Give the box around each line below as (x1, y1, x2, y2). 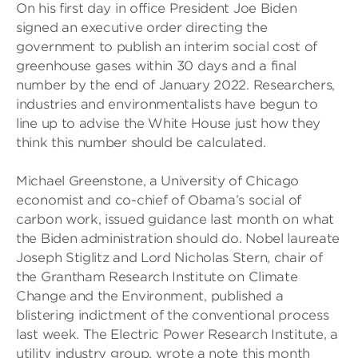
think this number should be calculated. (16, 135, 266, 150)
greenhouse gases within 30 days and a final (16, 58, 297, 74)
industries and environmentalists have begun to (16, 97, 318, 112)
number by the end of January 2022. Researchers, (16, 78, 335, 93)
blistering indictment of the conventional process (16, 308, 329, 323)
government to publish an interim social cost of (16, 39, 317, 54)
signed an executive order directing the (16, 20, 268, 35)
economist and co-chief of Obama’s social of (16, 193, 302, 208)
